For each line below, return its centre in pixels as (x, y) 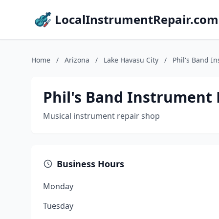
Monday (58, 186)
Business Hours (90, 164)
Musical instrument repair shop (101, 116)
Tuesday (58, 206)
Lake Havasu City (131, 60)
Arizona (77, 60)
